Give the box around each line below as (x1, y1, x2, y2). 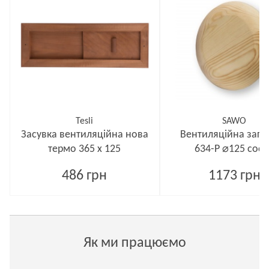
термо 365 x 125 (48, 144, 121, 155)
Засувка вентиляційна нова (20, 129, 148, 141)
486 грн (62, 169, 107, 183)
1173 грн (208, 169, 261, 183)
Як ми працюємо (83, 236, 186, 250)
